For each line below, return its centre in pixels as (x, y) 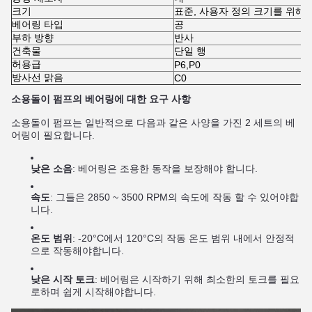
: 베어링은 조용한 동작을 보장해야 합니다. (165, 169)
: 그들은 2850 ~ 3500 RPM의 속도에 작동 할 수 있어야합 (174, 197)
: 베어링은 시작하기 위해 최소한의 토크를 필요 (197, 279)
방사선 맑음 (38, 77)
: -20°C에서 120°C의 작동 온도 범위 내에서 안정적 (184, 238)
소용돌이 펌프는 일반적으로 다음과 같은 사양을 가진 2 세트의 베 (153, 123)
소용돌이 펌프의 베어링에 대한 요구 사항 (101, 99)
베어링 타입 (38, 24)
